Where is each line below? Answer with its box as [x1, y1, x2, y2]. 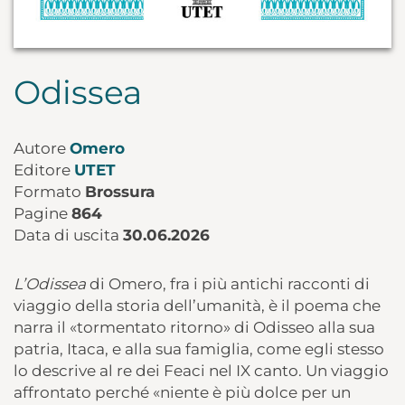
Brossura [85, 183, 155, 202]
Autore [14, 139, 70, 158]
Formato [14, 183, 85, 202]
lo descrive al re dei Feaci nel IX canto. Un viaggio [14, 362, 389, 381]
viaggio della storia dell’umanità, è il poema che [14, 297, 381, 316]
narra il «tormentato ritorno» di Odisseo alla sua [14, 318, 375, 337]
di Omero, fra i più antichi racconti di [86, 275, 370, 294]
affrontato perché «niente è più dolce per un [14, 383, 351, 402]
